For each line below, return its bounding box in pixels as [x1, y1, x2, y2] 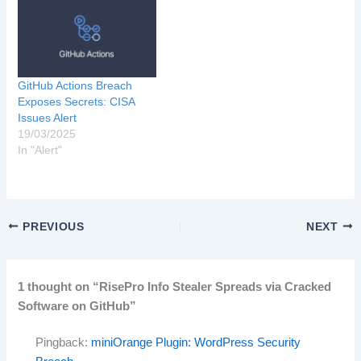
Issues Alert [18, 110, 77, 124]
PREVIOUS [19, 220, 85, 233]
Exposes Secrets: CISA [18, 94, 135, 108]
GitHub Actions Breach [18, 78, 133, 92]
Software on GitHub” [18, 299, 137, 313]
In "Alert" [18, 143, 63, 156]
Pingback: [35, 336, 92, 350]
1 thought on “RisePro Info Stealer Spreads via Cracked [18, 280, 332, 293]
